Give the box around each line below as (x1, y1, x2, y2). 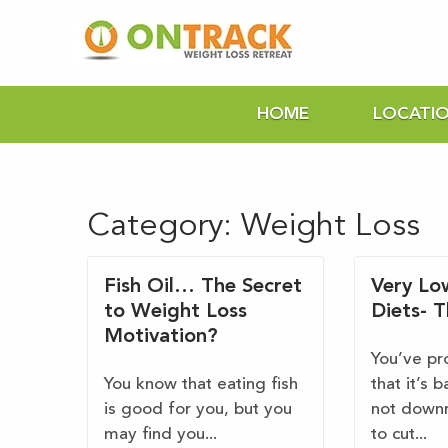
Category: (87, 211, 241, 244)
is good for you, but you (104, 401, 292, 419)
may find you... (104, 426, 217, 444)
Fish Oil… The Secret (104, 277, 302, 298)
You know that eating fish (104, 376, 298, 394)
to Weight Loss (104, 302, 247, 323)
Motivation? (104, 327, 218, 348)
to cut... (370, 426, 427, 444)
